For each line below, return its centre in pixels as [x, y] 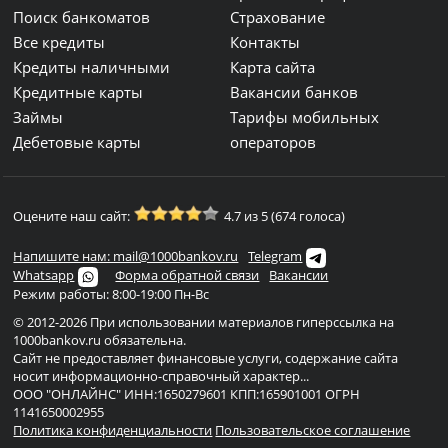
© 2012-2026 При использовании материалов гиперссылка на [204, 322]
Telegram [275, 256]
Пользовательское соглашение [313, 430]
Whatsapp [44, 275]
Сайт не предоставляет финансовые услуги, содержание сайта [206, 358]
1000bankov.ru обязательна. [100, 340]
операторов [273, 142]
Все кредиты [59, 42]
